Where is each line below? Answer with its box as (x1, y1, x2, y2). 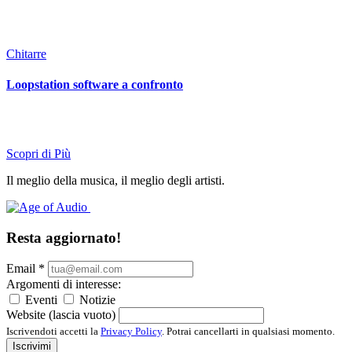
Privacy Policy (101, 325, 162, 338)
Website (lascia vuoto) (6, 308, 115, 322)
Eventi (25, 293, 57, 307)
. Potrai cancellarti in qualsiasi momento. (162, 325, 335, 338)
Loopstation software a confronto (6, 78, 183, 92)
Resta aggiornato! (6, 229, 121, 246)
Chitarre (6, 46, 46, 60)
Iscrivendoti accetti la (6, 325, 101, 338)
